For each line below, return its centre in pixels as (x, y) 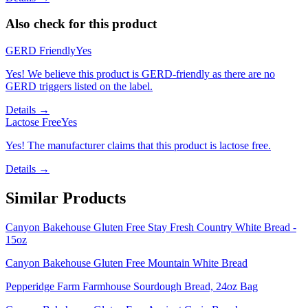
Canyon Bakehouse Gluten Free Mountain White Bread (126, 263)
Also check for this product (81, 24)
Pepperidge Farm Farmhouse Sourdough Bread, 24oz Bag (132, 286)
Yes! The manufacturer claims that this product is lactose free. (138, 145)
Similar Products (66, 198)
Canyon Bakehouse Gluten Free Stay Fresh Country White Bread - (151, 227)
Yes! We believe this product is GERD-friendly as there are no (140, 74)
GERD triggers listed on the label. (79, 86)
